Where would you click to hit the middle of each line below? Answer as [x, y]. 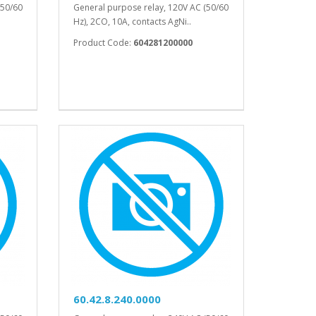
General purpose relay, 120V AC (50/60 [151, 8]
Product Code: [104, 43]
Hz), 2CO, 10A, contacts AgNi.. [133, 22]
